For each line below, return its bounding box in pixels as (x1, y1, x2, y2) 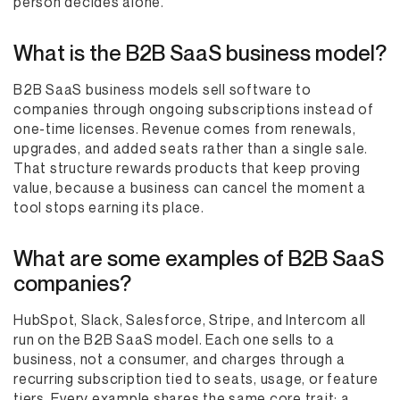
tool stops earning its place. (13, 198, 204, 216)
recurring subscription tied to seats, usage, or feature (13, 370, 379, 387)
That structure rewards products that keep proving (13, 159, 361, 177)
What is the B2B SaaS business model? (13, 40, 387, 65)
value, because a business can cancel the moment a (13, 179, 366, 196)
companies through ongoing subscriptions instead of (13, 100, 374, 118)
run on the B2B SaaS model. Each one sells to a (13, 330, 335, 348)
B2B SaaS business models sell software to (13, 80, 312, 98)
